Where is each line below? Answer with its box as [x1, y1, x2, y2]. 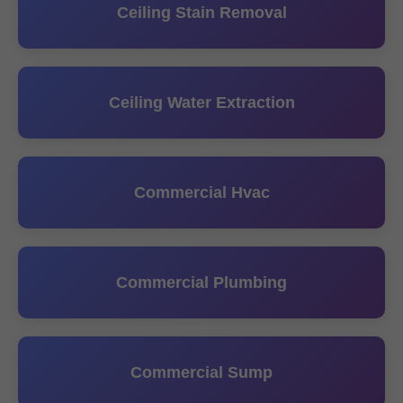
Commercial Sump [130, 363, 273, 381]
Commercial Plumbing [116, 273, 287, 291]
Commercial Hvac [133, 184, 270, 201]
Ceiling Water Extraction [108, 94, 295, 112]
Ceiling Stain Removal [116, 4, 287, 22]
